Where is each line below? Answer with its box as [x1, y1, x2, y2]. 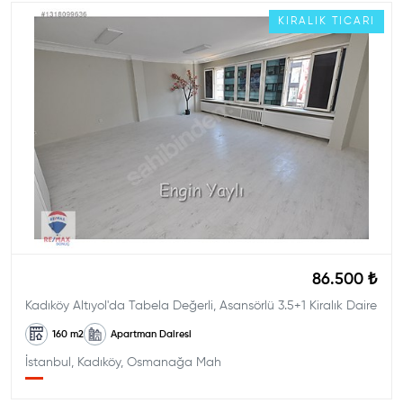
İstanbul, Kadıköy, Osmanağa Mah [25, 356, 221, 369]
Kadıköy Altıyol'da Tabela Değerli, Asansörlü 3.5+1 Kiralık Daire [25, 300, 377, 312]
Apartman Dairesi [111, 328, 194, 339]
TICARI [332, 16, 375, 27]
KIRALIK [278, 16, 327, 27]
